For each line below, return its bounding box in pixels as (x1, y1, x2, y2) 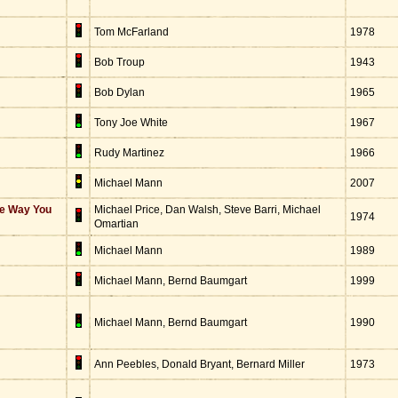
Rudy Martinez (94, 147, 164, 159)
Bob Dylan (94, 86, 145, 99)
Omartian (94, 218, 139, 230)
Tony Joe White (94, 116, 168, 129)
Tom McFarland (94, 26, 169, 38)
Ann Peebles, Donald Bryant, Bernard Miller (94, 358, 305, 370)
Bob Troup (94, 56, 145, 68)
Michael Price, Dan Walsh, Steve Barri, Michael (94, 203, 321, 216)
